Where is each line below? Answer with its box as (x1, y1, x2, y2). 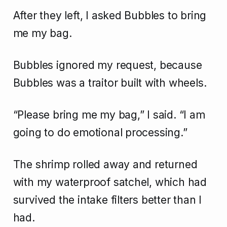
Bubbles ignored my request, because (13, 59, 202, 72)
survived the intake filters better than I (13, 194, 202, 207)
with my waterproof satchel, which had (13, 176, 207, 189)
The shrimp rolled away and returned (13, 158, 198, 171)
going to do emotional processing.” (13, 126, 187, 139)
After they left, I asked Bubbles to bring (13, 9, 207, 22)
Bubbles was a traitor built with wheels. (13, 77, 207, 90)
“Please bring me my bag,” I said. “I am (13, 108, 205, 122)
